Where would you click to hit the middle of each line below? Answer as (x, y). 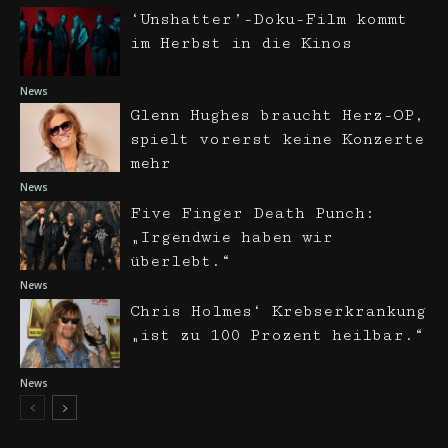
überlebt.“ (180, 261)
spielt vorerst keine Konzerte (277, 139)
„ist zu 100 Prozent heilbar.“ (277, 335)
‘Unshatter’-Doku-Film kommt (268, 19)
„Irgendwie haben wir (231, 237)
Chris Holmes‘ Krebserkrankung (278, 311)
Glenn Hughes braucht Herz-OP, (277, 115)
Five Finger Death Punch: (252, 213)
